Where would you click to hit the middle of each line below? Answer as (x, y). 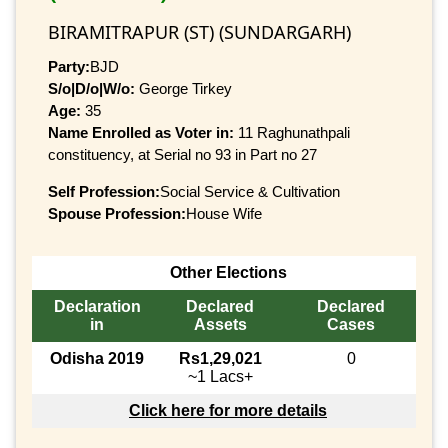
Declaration (97, 306)
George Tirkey (183, 88)
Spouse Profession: (117, 213)
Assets (220, 324)
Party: (69, 66)
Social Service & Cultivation (250, 191)
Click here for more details (228, 410)
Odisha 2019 (97, 358)
